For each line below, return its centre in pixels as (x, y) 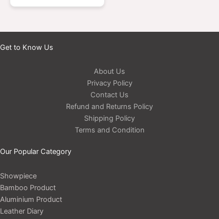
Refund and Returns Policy (109, 107)
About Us (109, 72)
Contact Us (109, 95)
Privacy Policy (109, 83)
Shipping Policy (109, 119)
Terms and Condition (109, 130)
